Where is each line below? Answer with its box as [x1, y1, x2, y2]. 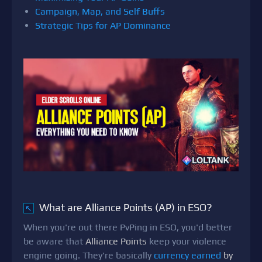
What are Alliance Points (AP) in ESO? [37, 201, 212, 214]
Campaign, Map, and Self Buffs [35, 6, 165, 17]
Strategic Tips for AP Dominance [35, 20, 171, 31]
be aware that [23, 236, 85, 247]
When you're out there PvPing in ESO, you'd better [23, 222, 232, 233]
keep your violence [147, 236, 226, 247]
